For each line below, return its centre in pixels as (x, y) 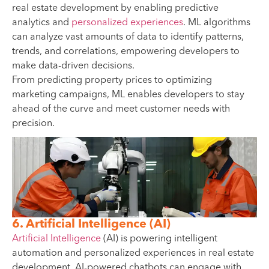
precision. (33, 123)
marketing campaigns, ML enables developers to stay (128, 95)
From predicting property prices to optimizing (112, 80)
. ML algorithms (217, 23)
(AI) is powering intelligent (159, 239)
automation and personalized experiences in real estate (133, 254)
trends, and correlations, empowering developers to (126, 51)
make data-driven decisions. (73, 66)
